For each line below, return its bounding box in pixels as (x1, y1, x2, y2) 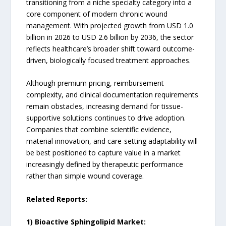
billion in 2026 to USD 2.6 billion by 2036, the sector (26, 32, 194, 42)
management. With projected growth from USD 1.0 (26, 20, 194, 30)
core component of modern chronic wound (26, 9, 168, 19)
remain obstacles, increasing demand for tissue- (26, 101, 184, 111)
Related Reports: (26, 194, 88, 204)
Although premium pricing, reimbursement (26, 78, 164, 88)
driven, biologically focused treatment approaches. (26, 55, 191, 65)
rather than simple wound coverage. (26, 171, 144, 181)
